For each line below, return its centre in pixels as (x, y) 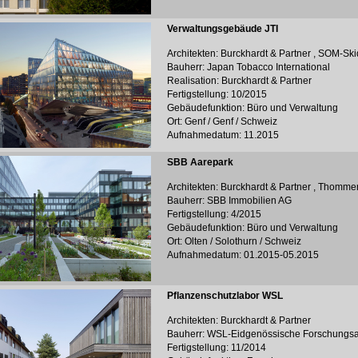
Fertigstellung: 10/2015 (217, 94)
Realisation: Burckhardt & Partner (239, 81)
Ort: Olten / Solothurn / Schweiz (234, 241)
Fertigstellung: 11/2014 (217, 348)
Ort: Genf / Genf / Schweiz (222, 121)
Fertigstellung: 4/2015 (214, 214)
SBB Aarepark (200, 162)
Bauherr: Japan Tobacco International (249, 67)
